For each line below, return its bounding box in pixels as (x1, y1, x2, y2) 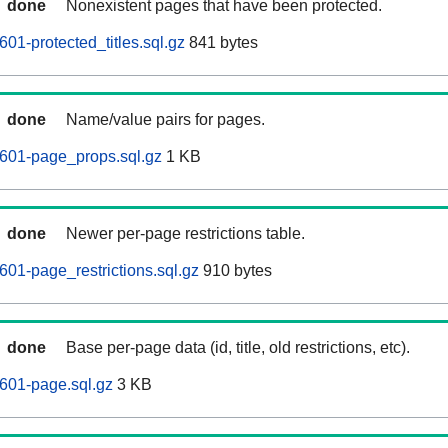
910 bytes (199, 262, 272, 280)
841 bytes (185, 34, 258, 52)
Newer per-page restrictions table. (66, 225, 305, 243)
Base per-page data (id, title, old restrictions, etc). (66, 339, 410, 357)
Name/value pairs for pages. (66, 111, 265, 129)
